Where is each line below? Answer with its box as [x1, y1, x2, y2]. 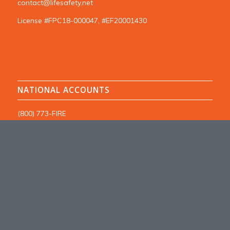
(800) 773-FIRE [17, 109, 66, 119]
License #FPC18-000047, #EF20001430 [17, 16, 147, 26]
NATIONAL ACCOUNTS [17, 85, 110, 96]
